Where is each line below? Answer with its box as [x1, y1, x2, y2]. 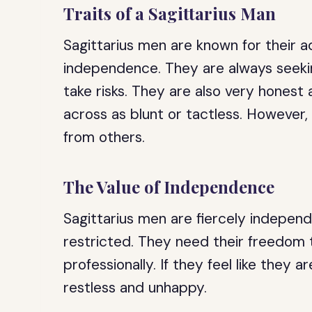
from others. [63, 127, 146, 147]
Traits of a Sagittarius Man [63, 2, 276, 24]
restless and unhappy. [63, 278, 208, 297]
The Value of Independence [63, 175, 275, 198]
